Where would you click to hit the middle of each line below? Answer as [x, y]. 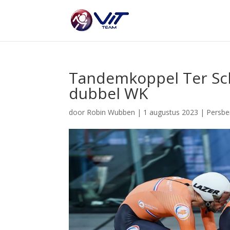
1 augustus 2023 [171, 112]
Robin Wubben [111, 112]
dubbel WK [109, 93]
